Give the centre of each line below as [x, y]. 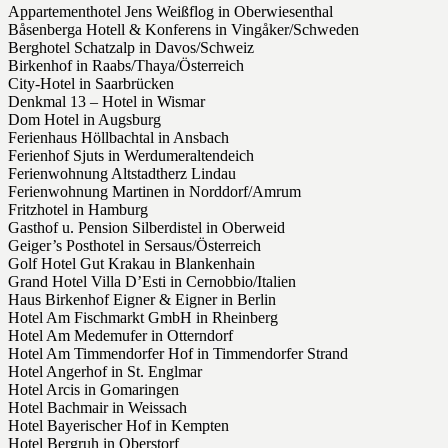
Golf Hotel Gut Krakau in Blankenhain [131, 264]
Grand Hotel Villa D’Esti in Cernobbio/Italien [152, 282]
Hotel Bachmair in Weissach [97, 408]
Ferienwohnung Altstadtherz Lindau [122, 174]
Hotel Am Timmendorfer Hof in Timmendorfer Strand [178, 354]
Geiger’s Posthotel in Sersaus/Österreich [134, 246]
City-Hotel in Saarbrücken [91, 84]
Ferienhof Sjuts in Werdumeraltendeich [131, 156]
